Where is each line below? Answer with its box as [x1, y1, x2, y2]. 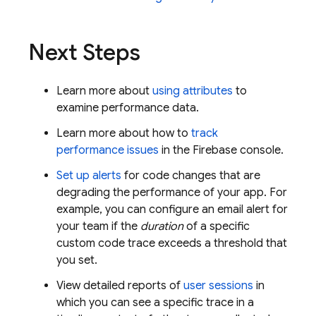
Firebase [193, 143, 237, 158]
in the [159, 143, 193, 158]
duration [140, 219, 183, 234]
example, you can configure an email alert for [56, 202, 288, 217]
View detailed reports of [56, 279, 183, 293]
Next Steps [28, 38, 140, 67]
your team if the [56, 219, 140, 234]
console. [237, 143, 284, 158]
